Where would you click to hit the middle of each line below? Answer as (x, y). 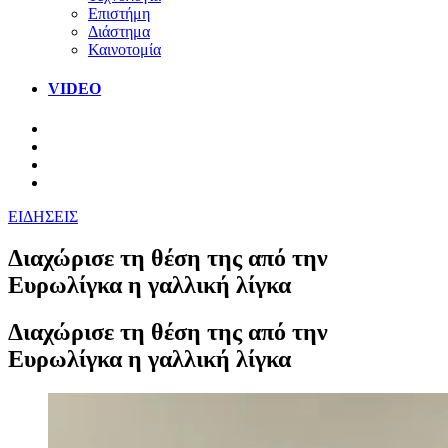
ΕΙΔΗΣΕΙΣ (43, 216)
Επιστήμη (119, 13)
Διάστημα (119, 31)
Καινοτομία (124, 49)
